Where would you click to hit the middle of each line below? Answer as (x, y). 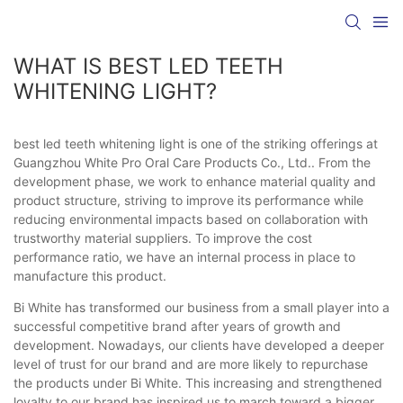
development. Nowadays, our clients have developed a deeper (199, 345)
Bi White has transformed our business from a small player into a (201, 307)
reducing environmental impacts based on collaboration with (191, 219)
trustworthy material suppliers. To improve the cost (163, 237)
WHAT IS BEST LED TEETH (148, 66)
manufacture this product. (90, 275)
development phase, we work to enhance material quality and (195, 181)
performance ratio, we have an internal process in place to (184, 256)
